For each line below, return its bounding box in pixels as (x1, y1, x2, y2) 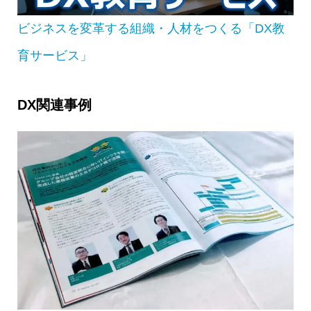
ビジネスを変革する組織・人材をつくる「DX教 (17, 21, 285, 35)
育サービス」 (17, 48, 92, 62)
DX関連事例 (17, 96, 92, 112)
